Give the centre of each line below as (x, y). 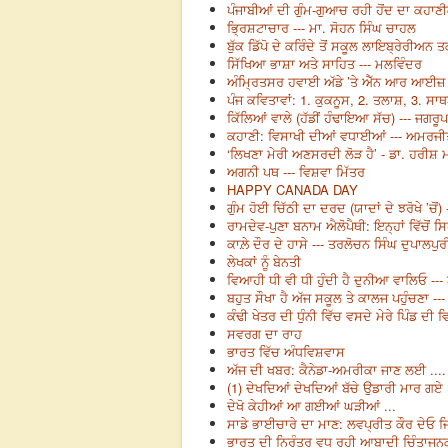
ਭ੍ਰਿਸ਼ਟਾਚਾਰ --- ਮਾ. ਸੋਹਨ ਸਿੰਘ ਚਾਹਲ (321, 27)
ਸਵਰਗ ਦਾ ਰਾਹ (264, 333)
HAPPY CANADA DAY (292, 189)
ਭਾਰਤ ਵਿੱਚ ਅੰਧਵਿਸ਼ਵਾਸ (286, 351)
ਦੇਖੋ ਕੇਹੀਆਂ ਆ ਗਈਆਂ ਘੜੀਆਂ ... (311, 405)
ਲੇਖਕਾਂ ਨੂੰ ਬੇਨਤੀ (264, 261)
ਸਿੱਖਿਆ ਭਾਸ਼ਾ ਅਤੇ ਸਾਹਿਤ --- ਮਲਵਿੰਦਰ (324, 63)
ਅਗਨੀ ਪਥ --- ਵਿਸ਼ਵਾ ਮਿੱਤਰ (296, 171)
